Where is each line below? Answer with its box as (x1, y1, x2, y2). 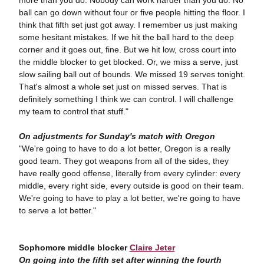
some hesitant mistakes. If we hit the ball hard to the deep (18, 32, 234, 42)
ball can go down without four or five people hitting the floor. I (18, 8, 245, 18)
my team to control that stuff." (18, 107, 136, 117)
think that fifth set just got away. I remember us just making (18, 20, 237, 30)
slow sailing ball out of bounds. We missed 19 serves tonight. (18, 70, 245, 80)
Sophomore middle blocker (18, 243, 130, 253)
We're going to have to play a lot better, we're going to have (18, 193, 240, 203)
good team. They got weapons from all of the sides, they (18, 156, 229, 166)
